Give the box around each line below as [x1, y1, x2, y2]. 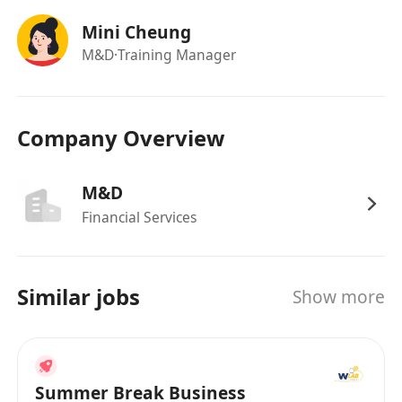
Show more [292, 284, 385, 309]
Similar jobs [17, 282, 141, 312]
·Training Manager [113, 45, 236, 66]
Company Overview [17, 123, 225, 153]
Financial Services [81, 207, 197, 228]
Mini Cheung [81, 20, 191, 44]
